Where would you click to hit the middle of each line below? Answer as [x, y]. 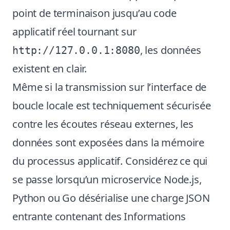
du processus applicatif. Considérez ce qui [110, 161]
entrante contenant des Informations [99, 216]
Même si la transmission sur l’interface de [110, 87]
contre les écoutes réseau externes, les [103, 124]
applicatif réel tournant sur [74, 32]
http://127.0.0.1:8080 [76, 50]
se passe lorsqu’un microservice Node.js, [107, 179]
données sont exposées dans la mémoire [109, 142]
